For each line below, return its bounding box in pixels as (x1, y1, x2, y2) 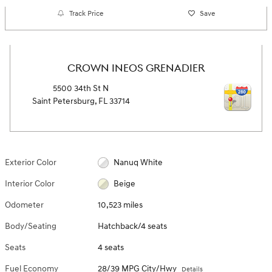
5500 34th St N (53, 83, 109, 93)
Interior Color (5, 178, 55, 189)
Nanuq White (113, 157, 163, 168)
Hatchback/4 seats (98, 220, 168, 231)
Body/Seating (5, 220, 56, 231)
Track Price (69, 8, 104, 18)
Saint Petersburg (32, 95, 95, 106)
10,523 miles (98, 199, 143, 210)
